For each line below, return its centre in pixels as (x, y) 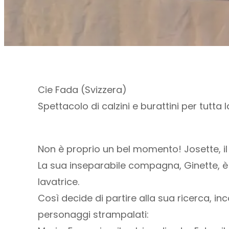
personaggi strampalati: (93, 214)
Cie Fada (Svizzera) (82, 90)
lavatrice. (59, 182)
